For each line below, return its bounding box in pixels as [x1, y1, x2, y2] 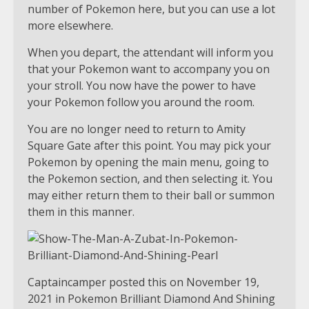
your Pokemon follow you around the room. [28, 94, 255, 110]
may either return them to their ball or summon [28, 188, 275, 203]
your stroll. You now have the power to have [28, 78, 256, 94]
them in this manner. [28, 204, 134, 220]
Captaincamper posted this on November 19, [28, 275, 259, 290]
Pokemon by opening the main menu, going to [28, 154, 269, 170]
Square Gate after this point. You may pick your [28, 138, 271, 154]
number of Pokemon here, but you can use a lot [28, 1, 275, 17]
